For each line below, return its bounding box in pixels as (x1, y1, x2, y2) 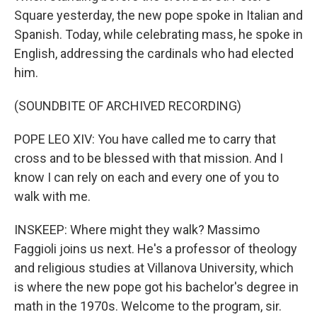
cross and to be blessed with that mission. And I (14, 151, 283, 166)
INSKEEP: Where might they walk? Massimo (14, 222, 260, 237)
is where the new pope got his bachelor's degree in (14, 279, 299, 294)
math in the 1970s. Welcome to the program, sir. (14, 299, 282, 313)
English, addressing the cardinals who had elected (14, 46, 294, 61)
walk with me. (14, 189, 91, 204)
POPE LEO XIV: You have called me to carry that (14, 132, 276, 146)
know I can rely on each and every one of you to (14, 170, 279, 185)
